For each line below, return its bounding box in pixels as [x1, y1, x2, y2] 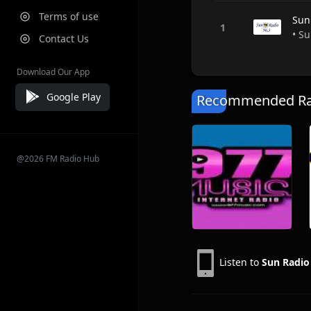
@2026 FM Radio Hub [17, 153, 99, 165]
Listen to [219, 255, 262, 269]
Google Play [47, 90, 101, 103]
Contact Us [39, 32, 89, 45]
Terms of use [39, 10, 99, 23]
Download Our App [17, 66, 90, 78]
